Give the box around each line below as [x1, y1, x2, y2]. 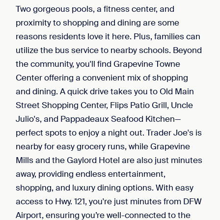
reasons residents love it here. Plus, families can [16, 31, 200, 42]
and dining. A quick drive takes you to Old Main [16, 86, 194, 97]
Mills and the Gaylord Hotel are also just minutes [16, 155, 202, 165]
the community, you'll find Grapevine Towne [16, 58, 180, 69]
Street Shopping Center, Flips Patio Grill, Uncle [16, 100, 193, 110]
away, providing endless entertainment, [16, 168, 165, 179]
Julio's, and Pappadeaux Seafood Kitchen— [16, 113, 181, 124]
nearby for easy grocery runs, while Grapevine [16, 141, 190, 152]
